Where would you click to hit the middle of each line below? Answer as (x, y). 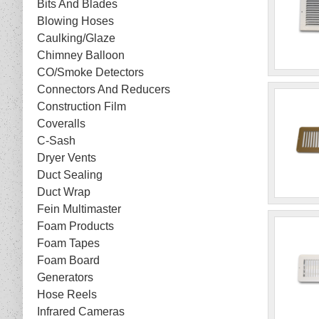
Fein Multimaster (79, 209)
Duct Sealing (70, 175)
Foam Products (75, 226)
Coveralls (61, 124)
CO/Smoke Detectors (90, 73)
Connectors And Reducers (104, 90)
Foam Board (68, 261)
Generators (65, 278)
